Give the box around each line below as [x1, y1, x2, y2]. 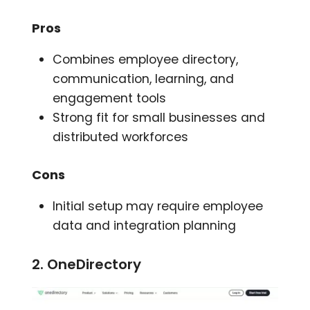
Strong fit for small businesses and [53, 109, 266, 127]
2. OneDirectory [32, 255, 142, 275]
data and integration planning [53, 217, 237, 235]
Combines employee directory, [53, 51, 239, 69]
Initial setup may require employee [53, 198, 264, 215]
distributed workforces [53, 129, 189, 146]
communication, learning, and [53, 71, 235, 88]
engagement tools [53, 90, 167, 107]
